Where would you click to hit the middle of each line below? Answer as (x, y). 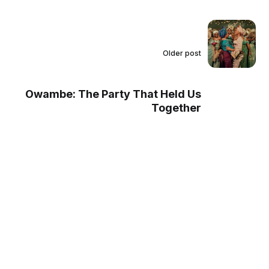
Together (176, 107)
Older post (182, 53)
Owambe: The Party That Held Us (113, 94)
